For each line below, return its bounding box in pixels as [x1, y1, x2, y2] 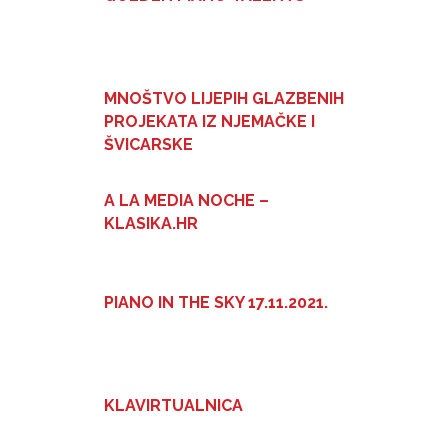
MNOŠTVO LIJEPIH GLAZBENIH [104, 88, 344, 108]
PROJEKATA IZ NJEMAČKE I [104, 111, 315, 131]
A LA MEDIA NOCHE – [104, 190, 269, 210]
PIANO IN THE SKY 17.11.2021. [104, 293, 328, 313]
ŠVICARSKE [104, 134, 193, 154]
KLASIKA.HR [104, 213, 198, 233]
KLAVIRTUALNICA [104, 395, 243, 415]
